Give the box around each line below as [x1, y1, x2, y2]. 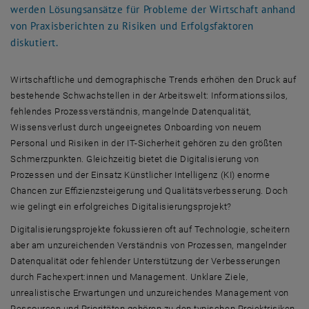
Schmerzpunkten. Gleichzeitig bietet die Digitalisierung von [10, 154, 259, 164]
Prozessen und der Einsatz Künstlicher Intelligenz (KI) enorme [10, 170, 270, 180]
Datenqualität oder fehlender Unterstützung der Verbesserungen [10, 256, 281, 266]
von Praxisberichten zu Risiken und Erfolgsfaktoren [10, 19, 255, 32]
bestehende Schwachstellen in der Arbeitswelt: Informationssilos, [10, 90, 288, 101]
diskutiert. [10, 36, 59, 49]
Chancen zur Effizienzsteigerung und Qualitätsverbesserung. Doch [10, 186, 288, 196]
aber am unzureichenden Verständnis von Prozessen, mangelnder [10, 240, 287, 250]
